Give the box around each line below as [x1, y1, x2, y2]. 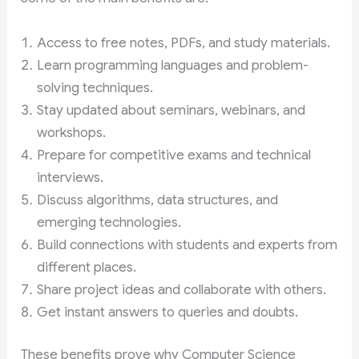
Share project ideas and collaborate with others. [37, 280, 327, 298]
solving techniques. [37, 79, 154, 96]
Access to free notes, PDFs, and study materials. [37, 34, 331, 51]
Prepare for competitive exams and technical [37, 146, 312, 163]
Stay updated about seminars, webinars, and [37, 101, 306, 119]
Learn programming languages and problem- [37, 56, 309, 74]
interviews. [37, 168, 104, 186]
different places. [37, 258, 137, 276]
